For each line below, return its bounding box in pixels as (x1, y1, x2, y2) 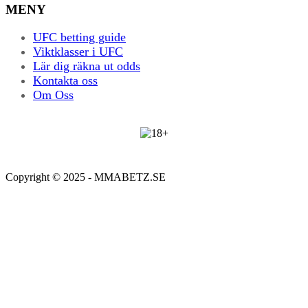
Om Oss (33, 87, 74, 102)
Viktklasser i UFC (33, 44, 123, 58)
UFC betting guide (33, 30, 126, 44)
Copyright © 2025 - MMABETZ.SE (5, 170, 166, 183)
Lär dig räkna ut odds (33, 58, 140, 73)
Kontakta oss (33, 73, 98, 87)
